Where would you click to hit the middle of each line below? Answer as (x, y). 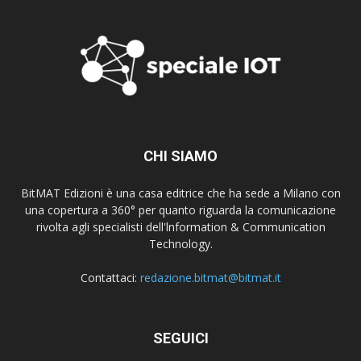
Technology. (180, 243)
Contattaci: (110, 277)
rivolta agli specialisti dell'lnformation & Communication (180, 226)
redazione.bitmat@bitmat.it (210, 277)
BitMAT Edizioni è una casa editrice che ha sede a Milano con (180, 193)
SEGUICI (180, 338)
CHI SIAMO (180, 156)
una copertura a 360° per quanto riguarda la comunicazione (180, 210)
